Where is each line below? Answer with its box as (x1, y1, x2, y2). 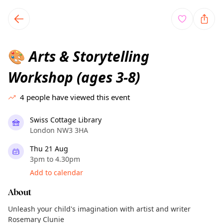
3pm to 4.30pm (30, 154, 80, 164)
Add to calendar (30, 168, 83, 177)
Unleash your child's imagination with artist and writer (8, 204, 191, 214)
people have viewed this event (26, 92, 130, 102)
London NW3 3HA (30, 125, 88, 135)
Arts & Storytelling (25, 47, 149, 66)
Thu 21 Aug (30, 144, 68, 153)
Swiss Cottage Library (30, 115, 102, 124)
